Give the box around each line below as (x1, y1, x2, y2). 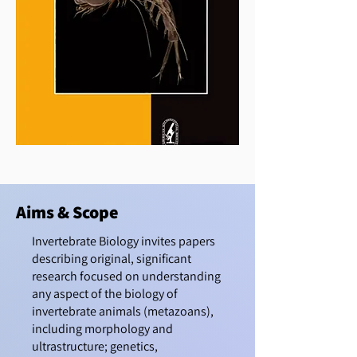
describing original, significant (32, 250, 191, 267)
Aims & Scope (16, 201, 119, 223)
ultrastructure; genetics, (32, 338, 158, 355)
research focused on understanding (32, 268, 221, 284)
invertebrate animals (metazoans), (32, 303, 214, 320)
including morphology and (32, 320, 173, 337)
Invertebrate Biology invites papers (32, 233, 215, 249)
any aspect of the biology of (32, 285, 178, 302)
